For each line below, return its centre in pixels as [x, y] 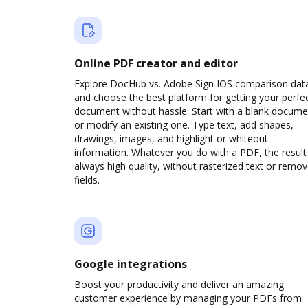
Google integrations [131, 264]
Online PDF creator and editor [156, 63]
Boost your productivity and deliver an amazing [179, 284]
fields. [87, 180]
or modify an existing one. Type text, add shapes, [184, 125]
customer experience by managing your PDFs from [188, 298]
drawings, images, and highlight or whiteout [171, 139]
